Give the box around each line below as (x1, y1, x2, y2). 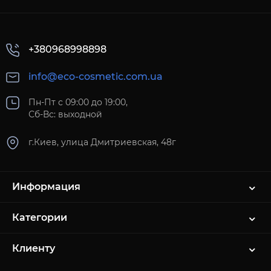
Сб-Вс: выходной (28, 109, 102, 120)
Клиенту (12, 243, 55, 255)
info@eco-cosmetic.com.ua (28, 70, 163, 82)
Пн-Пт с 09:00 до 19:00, (28, 97, 128, 108)
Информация (12, 181, 80, 193)
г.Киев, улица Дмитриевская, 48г (28, 137, 176, 148)
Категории (12, 212, 67, 224)
